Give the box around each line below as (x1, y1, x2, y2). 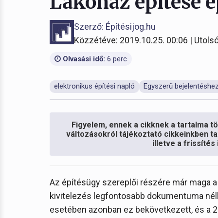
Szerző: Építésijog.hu (74, 21, 156, 32)
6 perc (105, 54, 127, 63)
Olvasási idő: (61, 54, 105, 63)
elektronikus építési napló (54, 82, 135, 91)
